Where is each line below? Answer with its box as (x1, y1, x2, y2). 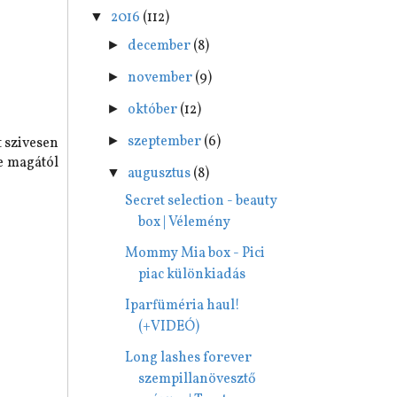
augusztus (128, 163, 194, 183)
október (128, 99, 181, 120)
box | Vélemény (137, 212, 230, 232)
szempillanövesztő (137, 369, 256, 389)
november (128, 67, 196, 88)
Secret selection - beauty (124, 191, 277, 211)
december (128, 35, 194, 56)
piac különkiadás (137, 264, 245, 284)
